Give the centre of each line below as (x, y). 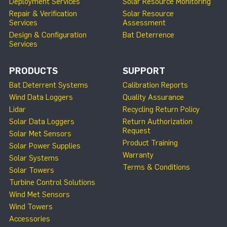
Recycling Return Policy (161, 110)
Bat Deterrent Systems (49, 85)
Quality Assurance (153, 98)
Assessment (144, 23)
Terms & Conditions (156, 167)
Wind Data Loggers (41, 98)
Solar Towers (32, 171)
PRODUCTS (33, 71)
